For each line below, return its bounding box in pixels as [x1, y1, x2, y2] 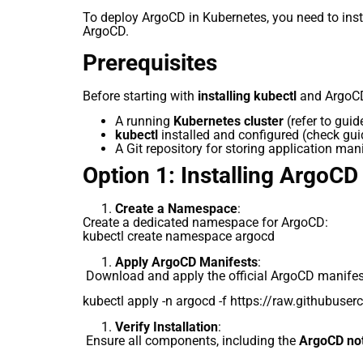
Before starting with [83, 88, 198, 104]
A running [115, 113, 173, 130]
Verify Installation [115, 318, 218, 335]
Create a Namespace [115, 201, 237, 217]
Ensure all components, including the [83, 332, 299, 348]
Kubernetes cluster [173, 113, 284, 130]
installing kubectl [198, 88, 297, 104]
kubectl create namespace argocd [83, 228, 275, 245]
